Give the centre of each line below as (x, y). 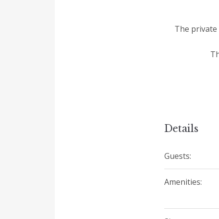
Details (181, 128)
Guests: (178, 156)
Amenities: (183, 182)
